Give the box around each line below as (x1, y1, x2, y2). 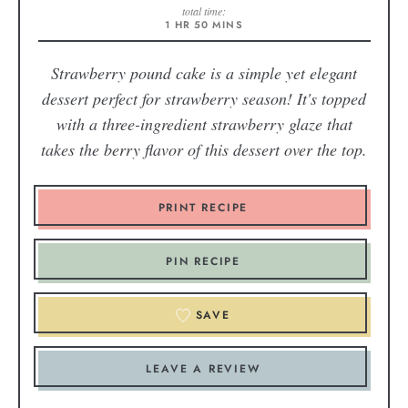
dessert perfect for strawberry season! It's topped (42, 87, 366, 110)
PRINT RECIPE (158, 199, 249, 217)
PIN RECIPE (166, 253, 240, 270)
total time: (182, 3, 226, 18)
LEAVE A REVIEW (146, 361, 260, 378)
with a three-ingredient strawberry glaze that (56, 113, 352, 136)
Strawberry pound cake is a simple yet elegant (51, 62, 357, 85)
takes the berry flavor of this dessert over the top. (41, 138, 367, 161)
